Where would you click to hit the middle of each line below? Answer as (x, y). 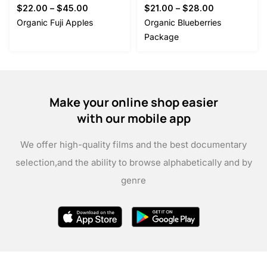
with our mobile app (133, 119)
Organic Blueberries (183, 23)
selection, (36, 163)
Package (162, 37)
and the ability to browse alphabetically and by (154, 163)
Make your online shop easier (133, 103)
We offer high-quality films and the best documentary (133, 145)
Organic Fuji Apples (55, 23)
